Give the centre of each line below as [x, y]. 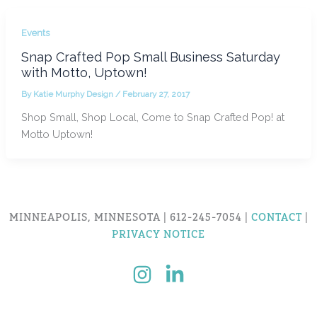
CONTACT [276, 217]
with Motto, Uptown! [84, 72]
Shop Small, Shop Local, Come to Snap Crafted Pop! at [152, 117]
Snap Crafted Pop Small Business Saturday [150, 57]
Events [35, 33]
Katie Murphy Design [74, 94]
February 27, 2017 [156, 94]
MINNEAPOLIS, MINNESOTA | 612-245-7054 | [130, 217]
